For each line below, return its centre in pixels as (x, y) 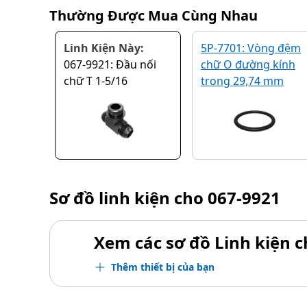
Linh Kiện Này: (104, 48)
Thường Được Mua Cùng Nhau (153, 15)
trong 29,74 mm (242, 81)
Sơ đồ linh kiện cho (128, 198)
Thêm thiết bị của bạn (163, 267)
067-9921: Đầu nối (110, 64)
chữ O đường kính (248, 64)
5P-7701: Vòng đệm (251, 48)
